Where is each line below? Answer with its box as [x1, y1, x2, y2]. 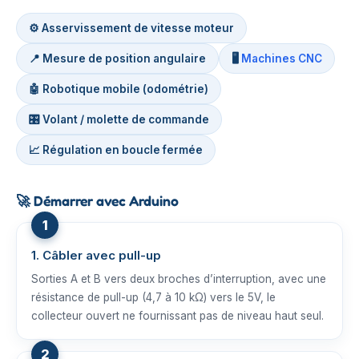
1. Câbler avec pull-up [31, 248, 161, 263]
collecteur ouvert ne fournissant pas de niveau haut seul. [31, 309, 324, 322]
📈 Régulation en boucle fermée [29, 143, 203, 156]
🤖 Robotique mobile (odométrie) [29, 83, 208, 95]
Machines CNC [241, 52, 322, 65]
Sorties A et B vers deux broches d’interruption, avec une [31, 272, 326, 285]
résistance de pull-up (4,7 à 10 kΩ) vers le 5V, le [31, 291, 276, 304]
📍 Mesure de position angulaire [29, 52, 206, 65]
